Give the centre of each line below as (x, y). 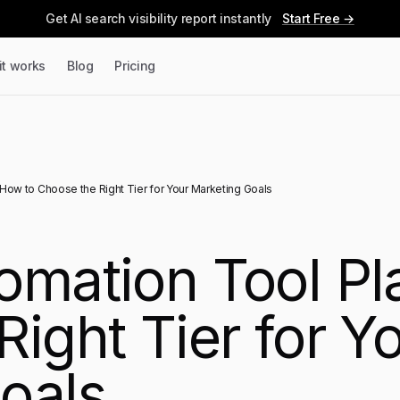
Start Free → (318, 18)
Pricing (135, 66)
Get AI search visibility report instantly (158, 18)
